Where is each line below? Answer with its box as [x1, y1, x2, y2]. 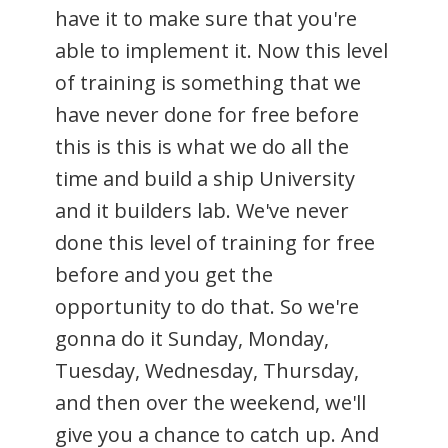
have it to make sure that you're [55, 4, 357, 32]
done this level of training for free [55, 228, 375, 256]
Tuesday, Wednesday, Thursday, [55, 356, 359, 384]
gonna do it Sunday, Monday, [55, 324, 329, 352]
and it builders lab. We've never [55, 196, 349, 224]
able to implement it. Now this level [55, 36, 388, 64]
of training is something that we [55, 68, 361, 96]
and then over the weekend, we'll [55, 388, 366, 416]
